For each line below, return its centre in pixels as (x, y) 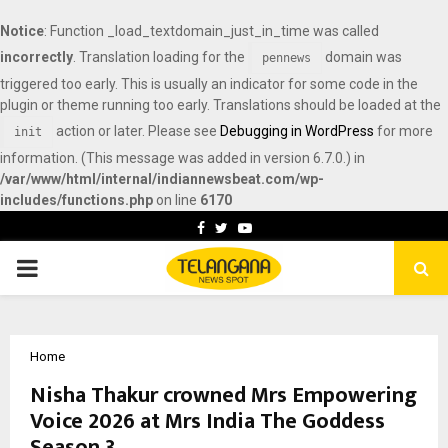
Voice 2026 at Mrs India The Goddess (207, 421)
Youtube (277, 235)
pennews (286, 58)
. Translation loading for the (160, 57)
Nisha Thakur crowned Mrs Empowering (223, 395)
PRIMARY (66, 282)
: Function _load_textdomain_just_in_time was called (211, 31)
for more (403, 131)
